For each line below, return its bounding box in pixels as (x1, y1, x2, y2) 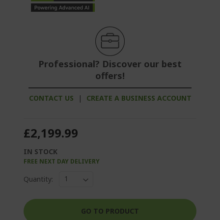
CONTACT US (28, 93, 74, 103)
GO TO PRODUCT (81, 206, 139, 216)
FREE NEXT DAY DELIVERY (24, 157, 100, 165)
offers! (95, 69, 125, 82)
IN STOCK (24, 146, 57, 156)
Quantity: (24, 174, 53, 184)
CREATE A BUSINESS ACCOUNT (86, 93, 192, 103)
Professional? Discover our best (38, 57, 182, 70)
